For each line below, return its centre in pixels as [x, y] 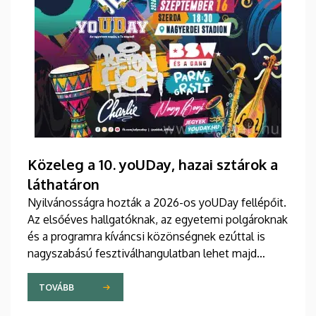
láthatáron [63, 184]
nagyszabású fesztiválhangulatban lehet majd [142, 254]
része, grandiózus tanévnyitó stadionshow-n [140, 271]
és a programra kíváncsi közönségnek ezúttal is [146, 237]
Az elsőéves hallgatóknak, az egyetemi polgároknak [158, 220]
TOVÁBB [56, 287]
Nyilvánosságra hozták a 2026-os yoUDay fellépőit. [157, 203]
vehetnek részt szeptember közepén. [122, 287]
